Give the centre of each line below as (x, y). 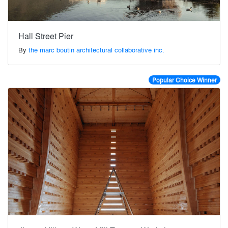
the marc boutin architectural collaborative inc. (96, 50)
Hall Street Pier (46, 36)
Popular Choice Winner (184, 80)
